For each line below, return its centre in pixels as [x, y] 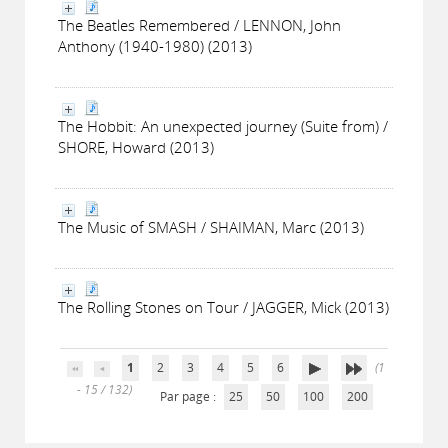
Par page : [189, 396]
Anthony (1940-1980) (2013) [155, 46]
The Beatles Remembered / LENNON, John [199, 25]
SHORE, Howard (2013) [136, 147]
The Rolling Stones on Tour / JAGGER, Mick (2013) [223, 307]
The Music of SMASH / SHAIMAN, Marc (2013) [211, 227]
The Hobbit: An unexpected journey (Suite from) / [223, 126]
